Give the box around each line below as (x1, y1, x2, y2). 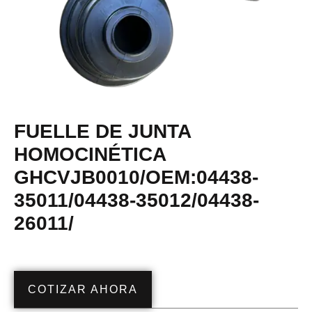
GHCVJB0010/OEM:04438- (14, 166, 258, 189)
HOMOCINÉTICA (14, 143, 166, 166)
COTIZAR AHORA (28, 283, 138, 296)
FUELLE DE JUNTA (14, 120, 191, 143)
